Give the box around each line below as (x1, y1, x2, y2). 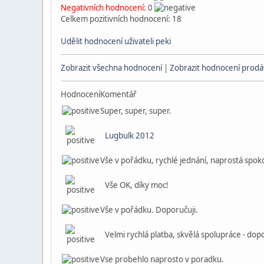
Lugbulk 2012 (105, 130, 154, 141)
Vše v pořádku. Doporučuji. (100, 204, 198, 215)
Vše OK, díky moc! (105, 180, 169, 190)
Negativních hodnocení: (61, 2, 148, 13)
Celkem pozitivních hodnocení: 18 (61, 14, 181, 24)
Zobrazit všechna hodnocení (61, 62, 162, 73)
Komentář (100, 89, 137, 100)
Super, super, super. (100, 105, 171, 116)
